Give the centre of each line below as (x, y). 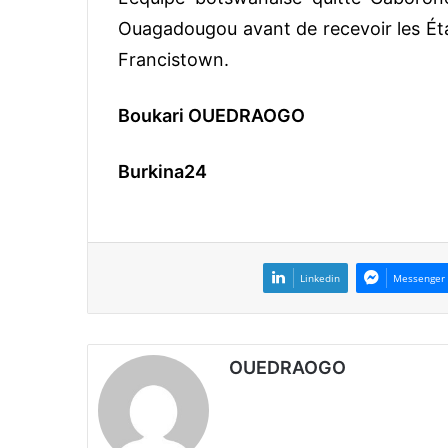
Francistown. (173, 59)
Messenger (419, 277)
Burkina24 (162, 171)
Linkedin (320, 277)
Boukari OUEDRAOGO (211, 115)
